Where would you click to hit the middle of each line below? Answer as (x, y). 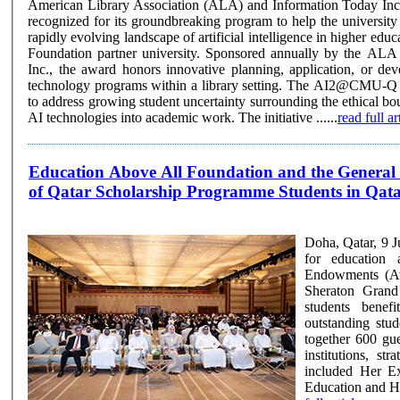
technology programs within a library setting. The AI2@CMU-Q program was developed (157, 85)
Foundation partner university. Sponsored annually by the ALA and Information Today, (117, 53)
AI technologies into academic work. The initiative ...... (183, 117)
